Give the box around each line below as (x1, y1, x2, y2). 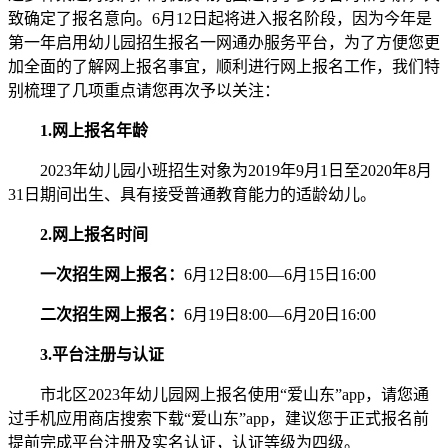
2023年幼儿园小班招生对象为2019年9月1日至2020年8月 (8, 162, 432, 180)
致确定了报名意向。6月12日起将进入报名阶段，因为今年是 (8, 10, 432, 28)
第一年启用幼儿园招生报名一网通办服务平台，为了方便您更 (8, 34, 440, 52)
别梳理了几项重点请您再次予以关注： (8, 82, 280, 100)
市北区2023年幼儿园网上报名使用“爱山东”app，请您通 (8, 386, 429, 404)
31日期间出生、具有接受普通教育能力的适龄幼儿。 (8, 186, 376, 204)
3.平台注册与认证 (40, 346, 164, 364)
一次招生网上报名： (40, 266, 184, 284)
